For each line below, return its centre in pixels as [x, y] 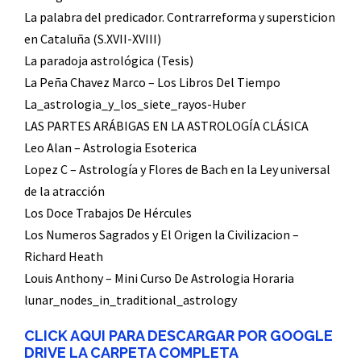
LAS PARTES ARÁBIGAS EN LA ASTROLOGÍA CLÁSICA [166, 125]
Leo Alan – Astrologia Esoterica [110, 147]
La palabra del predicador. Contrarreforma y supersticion [180, 17]
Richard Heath [64, 256]
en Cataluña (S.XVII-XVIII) [93, 38]
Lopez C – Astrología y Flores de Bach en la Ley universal [177, 169]
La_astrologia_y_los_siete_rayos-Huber [135, 104]
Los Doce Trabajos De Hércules [108, 212]
